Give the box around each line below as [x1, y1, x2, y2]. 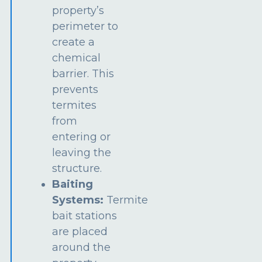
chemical [52, 51, 101, 64]
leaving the [52, 146, 112, 159]
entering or [52, 130, 111, 143]
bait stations [52, 209, 118, 222]
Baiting [52, 177, 94, 191]
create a [52, 35, 95, 49]
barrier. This [52, 67, 115, 80]
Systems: [52, 193, 107, 206]
